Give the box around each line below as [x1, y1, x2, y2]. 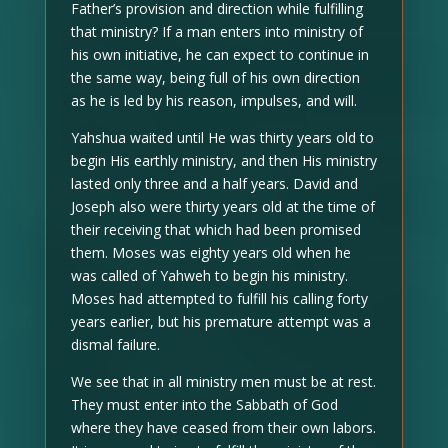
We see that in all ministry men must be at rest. [70, 371, 376, 391]
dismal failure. [70, 334, 160, 354]
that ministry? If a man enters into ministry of [70, 21, 363, 41]
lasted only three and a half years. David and [70, 173, 358, 193]
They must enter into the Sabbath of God [70, 394, 338, 414]
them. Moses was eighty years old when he [70, 242, 351, 262]
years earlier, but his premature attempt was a [70, 311, 371, 331]
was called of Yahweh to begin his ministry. [70, 265, 348, 285]
